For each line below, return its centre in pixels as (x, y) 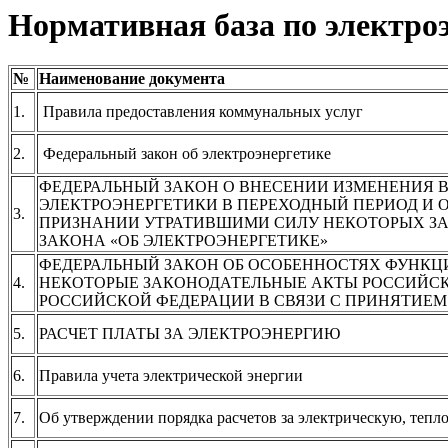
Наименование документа (132, 79)
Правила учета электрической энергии (171, 376)
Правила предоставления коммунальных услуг (201, 112)
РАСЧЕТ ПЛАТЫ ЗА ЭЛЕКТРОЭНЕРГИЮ (189, 334)
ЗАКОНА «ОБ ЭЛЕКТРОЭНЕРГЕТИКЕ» (183, 241)
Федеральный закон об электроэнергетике (185, 154)
